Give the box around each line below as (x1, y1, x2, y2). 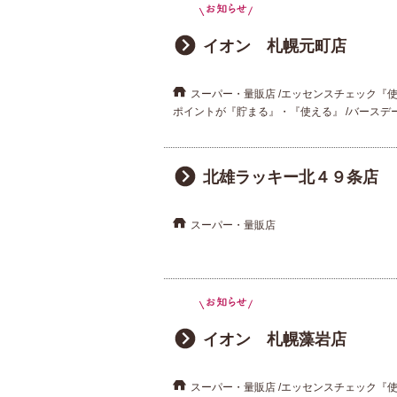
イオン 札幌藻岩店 (202, 330, 346, 348)
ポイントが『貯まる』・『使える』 (172, 105, 343, 119)
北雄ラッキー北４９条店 (202, 167, 378, 186)
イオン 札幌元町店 (202, 37, 346, 56)
